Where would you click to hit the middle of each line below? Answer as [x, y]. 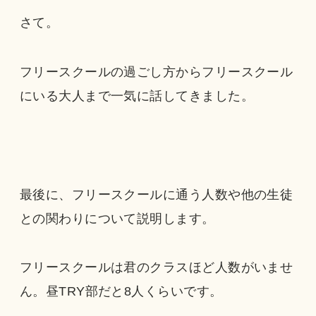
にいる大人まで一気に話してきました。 [136, 96]
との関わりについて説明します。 [117, 218]
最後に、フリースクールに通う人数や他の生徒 [156, 194]
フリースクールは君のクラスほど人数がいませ [156, 268]
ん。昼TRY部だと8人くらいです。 [121, 292]
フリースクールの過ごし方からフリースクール [156, 72]
